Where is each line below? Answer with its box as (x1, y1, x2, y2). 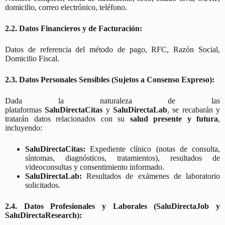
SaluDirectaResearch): (5, 211, 82, 219)
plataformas (5, 105, 45, 114)
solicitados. (25, 181, 60, 189)
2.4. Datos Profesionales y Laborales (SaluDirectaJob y (5, 202, 220, 210)
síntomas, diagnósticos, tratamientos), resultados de (25, 154, 220, 162)
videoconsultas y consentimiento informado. (25, 163, 164, 171)
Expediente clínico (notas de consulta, (85, 145, 220, 153)
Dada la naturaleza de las (5, 96, 220, 105)
